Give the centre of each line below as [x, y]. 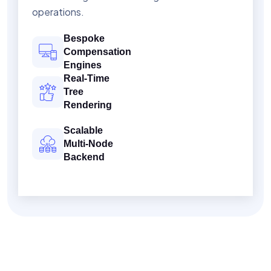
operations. [58, 12]
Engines [83, 65]
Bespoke [84, 39]
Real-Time [87, 79]
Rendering [88, 105]
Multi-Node [88, 144]
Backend [84, 157]
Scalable [83, 131]
